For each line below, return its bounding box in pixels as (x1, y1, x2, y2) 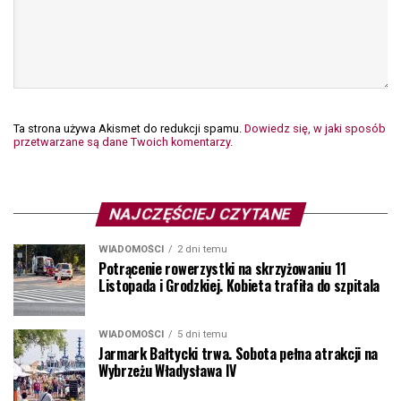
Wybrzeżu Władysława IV (98, 359, 236, 381)
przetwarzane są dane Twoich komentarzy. (13, 134, 233, 149)
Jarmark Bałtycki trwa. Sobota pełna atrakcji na (98, 342, 378, 364)
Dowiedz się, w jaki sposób (244, 121, 386, 135)
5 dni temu (177, 328, 227, 340)
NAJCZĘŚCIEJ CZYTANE (107, 204, 294, 223)
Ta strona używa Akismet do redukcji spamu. (13, 121, 244, 135)
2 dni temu (177, 243, 227, 255)
